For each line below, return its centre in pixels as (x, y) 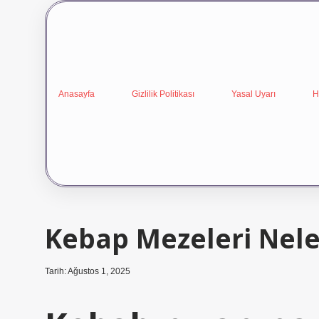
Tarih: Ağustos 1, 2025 (88, 271)
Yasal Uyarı (253, 94)
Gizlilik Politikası (163, 94)
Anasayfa (77, 94)
